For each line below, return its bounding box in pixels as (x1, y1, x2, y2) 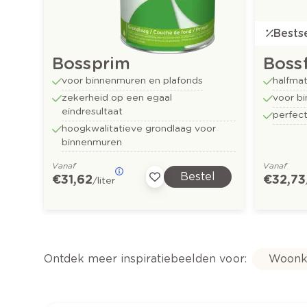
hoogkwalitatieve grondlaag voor (62, 122, 217, 134)
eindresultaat (62, 105, 123, 116)
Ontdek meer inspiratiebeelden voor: (44, 251, 247, 265)
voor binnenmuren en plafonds (62, 74, 204, 86)
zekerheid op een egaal (62, 91, 173, 103)
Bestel (180, 169, 215, 183)
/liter (93, 174, 116, 186)
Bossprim (52, 53, 131, 73)
